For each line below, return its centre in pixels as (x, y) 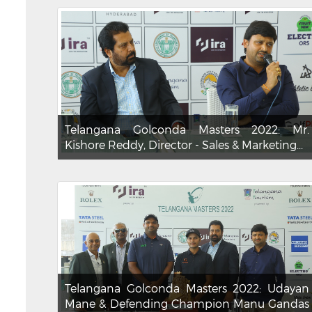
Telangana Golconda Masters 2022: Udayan (187, 288)
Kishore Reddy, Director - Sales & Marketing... (184, 145)
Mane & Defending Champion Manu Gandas (187, 304)
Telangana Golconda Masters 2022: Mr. (187, 130)
